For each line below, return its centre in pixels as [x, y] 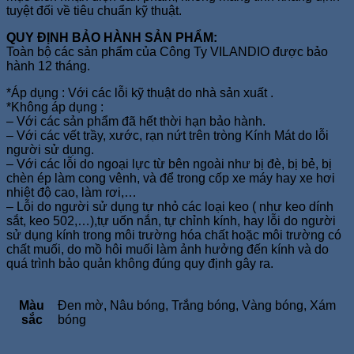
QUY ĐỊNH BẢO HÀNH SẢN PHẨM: [112, 37]
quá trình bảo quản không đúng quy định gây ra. [140, 263]
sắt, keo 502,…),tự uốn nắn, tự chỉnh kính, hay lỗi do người [171, 220]
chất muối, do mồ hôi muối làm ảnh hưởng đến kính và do [168, 249]
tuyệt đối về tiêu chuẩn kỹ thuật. [94, 10]
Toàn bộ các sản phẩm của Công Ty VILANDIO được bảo [167, 51]
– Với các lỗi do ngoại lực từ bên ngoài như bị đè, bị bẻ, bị [169, 164]
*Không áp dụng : [55, 107]
